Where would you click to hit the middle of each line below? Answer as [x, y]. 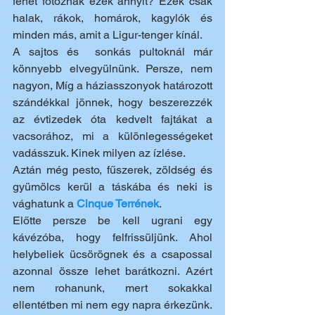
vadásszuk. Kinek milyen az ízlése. [100, 153]
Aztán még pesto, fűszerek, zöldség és [112, 169]
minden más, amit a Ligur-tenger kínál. [108, 34]
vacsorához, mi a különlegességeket [112, 136]
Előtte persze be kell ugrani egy [112, 220]
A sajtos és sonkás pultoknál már [112, 51]
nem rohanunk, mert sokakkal [112, 288]
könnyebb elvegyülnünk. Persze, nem [112, 68]
